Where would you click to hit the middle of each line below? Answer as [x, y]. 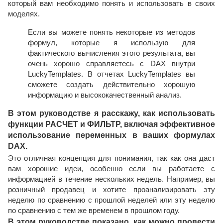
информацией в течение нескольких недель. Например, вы [111, 179]
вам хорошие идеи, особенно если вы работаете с [111, 169]
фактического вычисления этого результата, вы [111, 53]
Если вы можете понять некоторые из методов [111, 32]
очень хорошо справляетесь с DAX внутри [111, 64]
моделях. [24, 14]
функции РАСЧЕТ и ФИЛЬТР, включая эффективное [111, 124]
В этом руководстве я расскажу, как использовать [111, 113]
